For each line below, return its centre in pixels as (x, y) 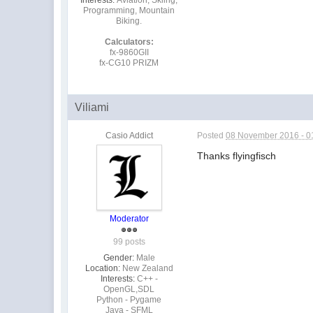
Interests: (117, 278)
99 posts (129, 241)
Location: (102, 268)
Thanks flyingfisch (237, 155)
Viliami (92, 107)
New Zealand (147, 268)
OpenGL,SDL (129, 289)
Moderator (129, 218)
